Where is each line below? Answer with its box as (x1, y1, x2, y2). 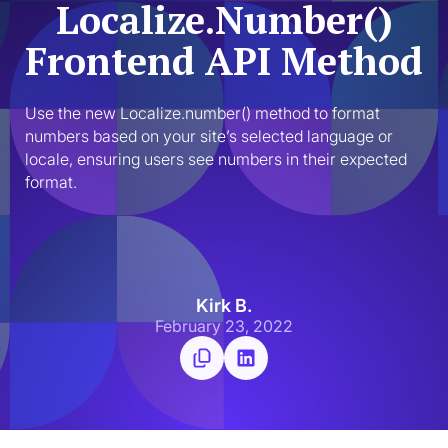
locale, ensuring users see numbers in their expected (25, 148, 407, 169)
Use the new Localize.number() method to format (25, 102, 380, 123)
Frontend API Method (25, 35, 423, 86)
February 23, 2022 (155, 315, 293, 336)
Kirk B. (196, 294, 252, 316)
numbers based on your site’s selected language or (25, 125, 393, 146)
